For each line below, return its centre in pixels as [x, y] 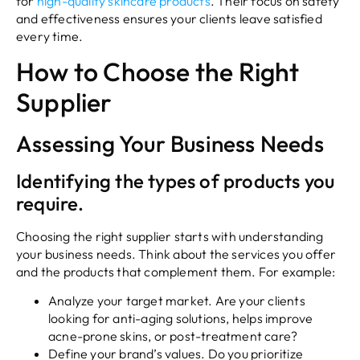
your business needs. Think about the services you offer [176, 254]
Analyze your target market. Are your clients [177, 301]
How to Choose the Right [158, 72]
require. [50, 203]
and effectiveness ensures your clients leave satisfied [169, 18]
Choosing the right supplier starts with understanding [170, 236]
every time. [50, 36]
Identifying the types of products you [176, 181]
